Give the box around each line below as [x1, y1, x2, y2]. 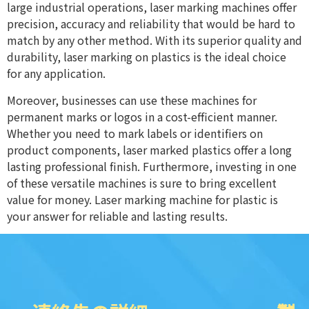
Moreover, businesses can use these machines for [7, 91, 257, 108]
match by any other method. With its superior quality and [7, 32, 302, 49]
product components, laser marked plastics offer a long [7, 141, 292, 158]
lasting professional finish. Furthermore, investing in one [7, 157, 297, 175]
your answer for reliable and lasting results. [7, 207, 228, 224]
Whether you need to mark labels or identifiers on [7, 124, 263, 141]
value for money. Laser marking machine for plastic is [7, 190, 278, 208]
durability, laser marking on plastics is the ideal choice [7, 48, 286, 66]
